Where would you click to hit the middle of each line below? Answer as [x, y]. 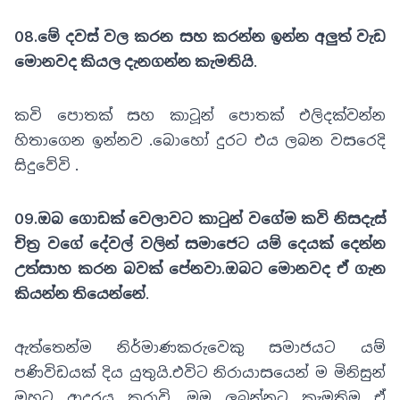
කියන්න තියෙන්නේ [80, 293]
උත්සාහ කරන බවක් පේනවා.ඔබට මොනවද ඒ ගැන [200, 268]
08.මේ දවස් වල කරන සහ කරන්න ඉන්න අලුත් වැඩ [200, 36]
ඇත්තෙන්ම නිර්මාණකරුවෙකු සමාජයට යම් [200, 347]
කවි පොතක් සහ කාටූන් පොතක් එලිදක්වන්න [200, 115]
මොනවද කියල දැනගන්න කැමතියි [134, 61]
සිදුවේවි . [46, 165]
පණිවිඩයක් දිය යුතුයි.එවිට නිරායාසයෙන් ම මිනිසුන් [200, 372]
